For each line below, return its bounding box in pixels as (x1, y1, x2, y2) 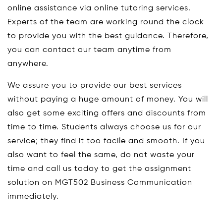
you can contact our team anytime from (7, 46, 171, 55)
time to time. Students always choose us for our (7, 123, 201, 132)
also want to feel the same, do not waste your (7, 151, 195, 160)
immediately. (7, 193, 59, 201)
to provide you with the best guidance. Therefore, (7, 32, 209, 41)
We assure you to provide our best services (7, 82, 182, 90)
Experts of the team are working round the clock (7, 18, 204, 27)
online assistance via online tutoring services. (7, 4, 191, 13)
